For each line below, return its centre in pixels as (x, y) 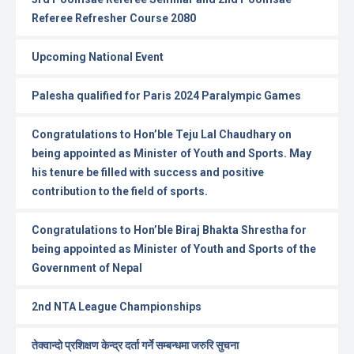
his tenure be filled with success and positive (148, 172)
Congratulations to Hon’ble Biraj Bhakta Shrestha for (169, 230)
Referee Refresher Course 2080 (114, 18)
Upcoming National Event (98, 56)
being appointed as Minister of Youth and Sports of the (174, 249)
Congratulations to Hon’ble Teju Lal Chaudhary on (162, 134)
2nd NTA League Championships (117, 306)
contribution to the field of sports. (120, 191)
